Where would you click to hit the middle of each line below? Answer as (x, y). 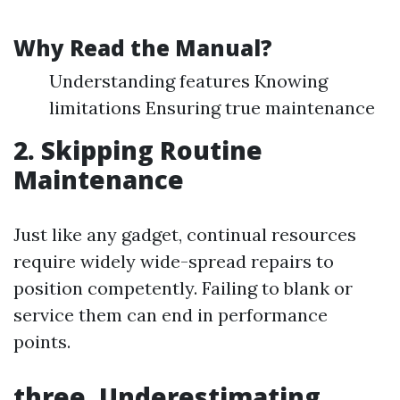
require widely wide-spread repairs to (174, 261)
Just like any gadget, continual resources (185, 234)
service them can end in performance (171, 315)
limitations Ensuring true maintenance (212, 108)
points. (42, 342)
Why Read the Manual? (143, 48)
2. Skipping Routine (138, 150)
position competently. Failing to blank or (183, 288)
